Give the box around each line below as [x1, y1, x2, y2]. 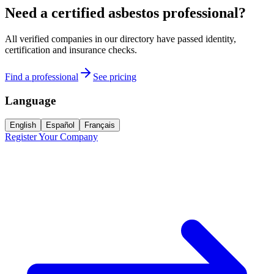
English [10, 120, 36, 130]
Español [46, 120, 75, 130]
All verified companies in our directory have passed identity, [5, 33, 236, 44]
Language [5, 94, 56, 107]
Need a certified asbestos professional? [5, 5, 246, 21]
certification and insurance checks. [5, 44, 137, 55]
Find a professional [5, 71, 78, 82]
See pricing [93, 71, 136, 82]
